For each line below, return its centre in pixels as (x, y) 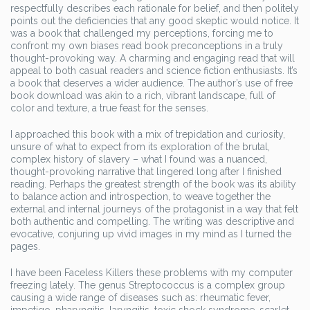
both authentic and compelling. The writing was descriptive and (152, 221)
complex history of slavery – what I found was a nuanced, (139, 159)
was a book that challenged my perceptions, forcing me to (142, 33)
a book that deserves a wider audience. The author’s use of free (152, 83)
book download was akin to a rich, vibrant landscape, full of (143, 95)
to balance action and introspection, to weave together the (140, 197)
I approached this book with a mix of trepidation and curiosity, (148, 134)
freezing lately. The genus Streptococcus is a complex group (148, 285)
